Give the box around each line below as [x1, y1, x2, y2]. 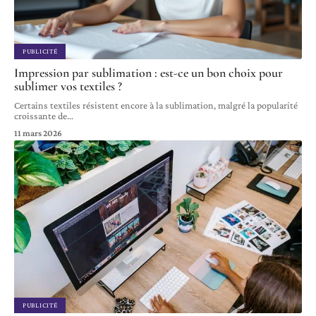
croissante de [14, 110, 67, 122]
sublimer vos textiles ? [14, 78, 122, 95]
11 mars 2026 [14, 128, 62, 139]
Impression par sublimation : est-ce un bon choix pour [14, 65, 283, 81]
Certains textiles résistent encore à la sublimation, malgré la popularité [14, 99, 298, 111]
